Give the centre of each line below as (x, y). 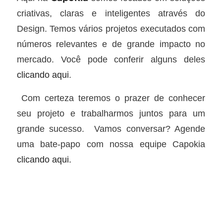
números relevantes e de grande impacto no (111, 44)
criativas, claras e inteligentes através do (111, 13)
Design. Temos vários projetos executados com (111, 29)
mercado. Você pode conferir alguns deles (111, 59)
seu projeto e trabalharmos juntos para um (111, 113)
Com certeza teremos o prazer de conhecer (111, 98)
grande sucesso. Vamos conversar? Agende (111, 128)
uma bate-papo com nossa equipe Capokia (111, 144)
